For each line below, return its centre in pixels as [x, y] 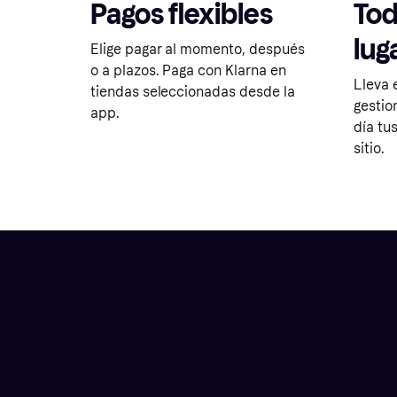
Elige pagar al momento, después [198, 49]
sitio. [369, 148]
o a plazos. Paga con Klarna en [188, 70]
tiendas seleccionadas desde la [193, 92]
